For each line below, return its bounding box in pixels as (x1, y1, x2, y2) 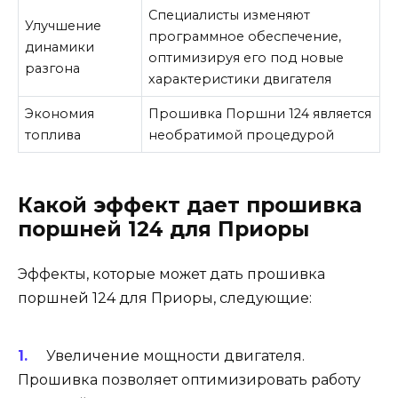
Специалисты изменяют (148, 6, 311, 23)
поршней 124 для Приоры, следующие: (18, 289, 312, 306)
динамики (25, 38, 95, 55)
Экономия (25, 105, 95, 122)
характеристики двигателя (148, 70, 332, 87)
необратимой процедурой (148, 126, 335, 143)
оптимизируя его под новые (148, 49, 345, 66)
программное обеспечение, (148, 28, 342, 44)
